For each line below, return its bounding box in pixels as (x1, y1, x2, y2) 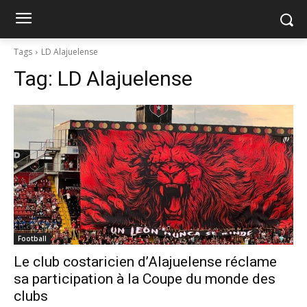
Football (18, 234, 47, 243)
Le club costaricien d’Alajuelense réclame (14, 254, 277, 270)
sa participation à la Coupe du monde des (14, 271, 275, 287)
